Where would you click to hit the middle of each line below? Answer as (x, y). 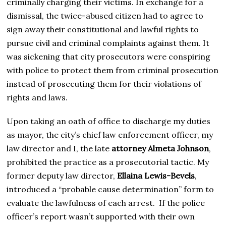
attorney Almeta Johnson (160, 149)
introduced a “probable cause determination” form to (110, 189)
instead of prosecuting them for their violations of (104, 84)
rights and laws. (37, 98)
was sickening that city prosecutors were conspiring (109, 57)
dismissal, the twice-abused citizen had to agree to (105, 16)
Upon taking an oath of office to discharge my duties (109, 121)
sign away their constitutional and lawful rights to (103, 30)
